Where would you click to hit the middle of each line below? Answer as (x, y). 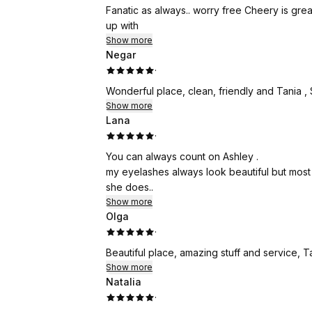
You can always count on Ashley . (184, 156)
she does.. (130, 187)
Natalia (124, 282)
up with (122, 25)
